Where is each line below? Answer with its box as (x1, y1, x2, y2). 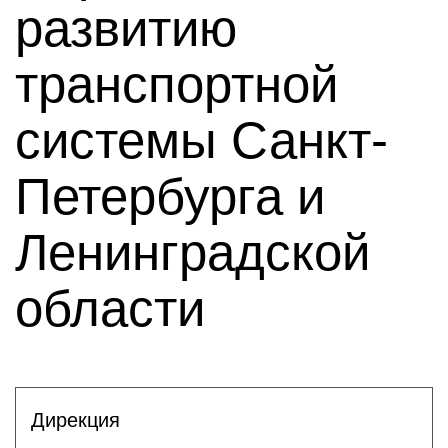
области (15, 280, 205, 337)
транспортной (15, 56, 338, 113)
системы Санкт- (15, 112, 388, 169)
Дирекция (31, 408, 120, 431)
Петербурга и (15, 168, 325, 225)
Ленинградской (15, 224, 370, 281)
